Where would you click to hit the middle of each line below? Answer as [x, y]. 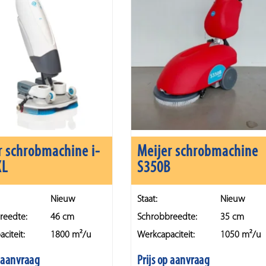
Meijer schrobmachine [198, 153]
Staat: [147, 199]
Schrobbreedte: [167, 217]
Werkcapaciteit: [166, 235]
